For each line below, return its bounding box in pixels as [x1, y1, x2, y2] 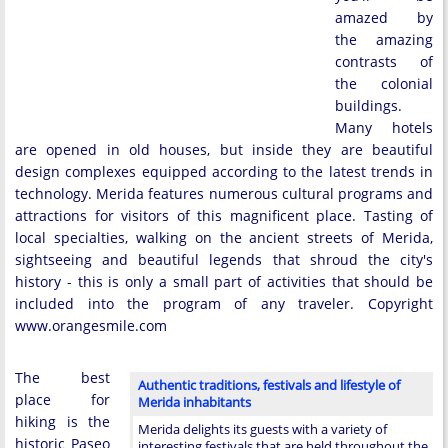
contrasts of [335, 52, 433, 71]
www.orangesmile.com [15, 316, 167, 335]
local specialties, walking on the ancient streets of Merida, [15, 228, 433, 247]
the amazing [335, 30, 433, 49]
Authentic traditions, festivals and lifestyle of [138, 376, 400, 394]
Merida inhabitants [138, 393, 251, 411]
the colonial [335, 74, 433, 93]
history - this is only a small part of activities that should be [15, 272, 433, 291]
